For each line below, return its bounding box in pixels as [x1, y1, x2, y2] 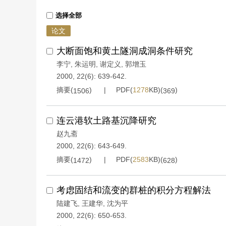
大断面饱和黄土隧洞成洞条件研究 [56, 46, 193, 56]
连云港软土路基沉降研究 [56, 116, 156, 126]
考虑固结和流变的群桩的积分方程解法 [56, 185, 211, 195]
